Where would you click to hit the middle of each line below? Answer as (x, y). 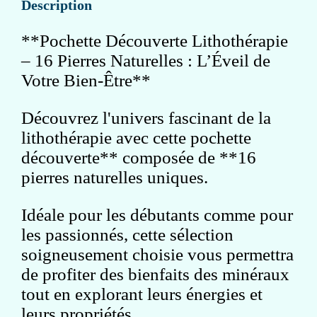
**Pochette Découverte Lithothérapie (155, 40)
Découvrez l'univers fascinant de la (146, 117)
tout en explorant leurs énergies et (142, 294)
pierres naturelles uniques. (115, 177)
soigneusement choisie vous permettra (157, 254)
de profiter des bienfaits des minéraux (155, 274)
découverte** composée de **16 (139, 157)
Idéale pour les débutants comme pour (157, 214)
